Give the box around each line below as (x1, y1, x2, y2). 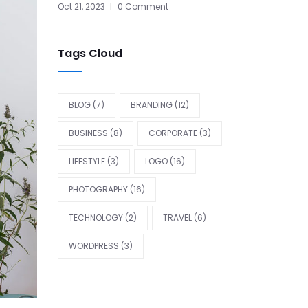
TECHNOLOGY (68, 212, 123, 224)
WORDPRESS (68, 240, 119, 252)
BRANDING (130, 99, 173, 111)
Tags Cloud (57, 45, 122, 62)
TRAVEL (162, 212, 192, 224)
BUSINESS (68, 127, 108, 140)
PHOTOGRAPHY (68, 184, 128, 196)
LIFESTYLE (68, 155, 105, 168)
